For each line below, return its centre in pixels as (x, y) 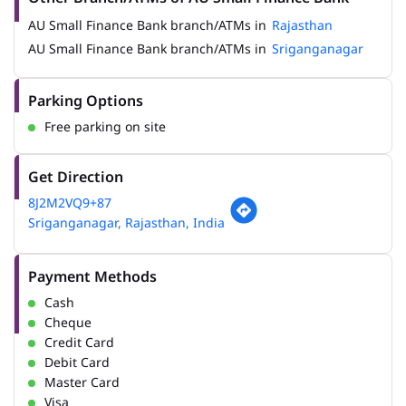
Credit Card (79, 343)
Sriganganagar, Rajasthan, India (126, 223)
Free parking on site (105, 127)
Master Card (82, 382)
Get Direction (76, 177)
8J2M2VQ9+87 (70, 203)
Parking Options (86, 101)
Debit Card (77, 362)
